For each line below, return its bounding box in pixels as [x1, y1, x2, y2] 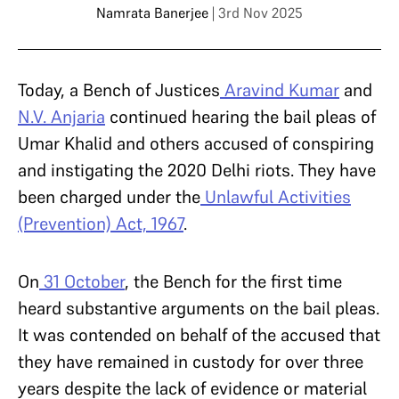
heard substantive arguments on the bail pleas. [18, 297, 379, 320]
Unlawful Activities [200, 185, 351, 208]
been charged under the [18, 185, 200, 208]
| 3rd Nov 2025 [212, 4, 303, 21]
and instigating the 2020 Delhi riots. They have [18, 159, 376, 182]
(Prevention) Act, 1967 [18, 212, 183, 235]
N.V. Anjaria [18, 105, 105, 128]
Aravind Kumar [220, 78, 339, 102]
